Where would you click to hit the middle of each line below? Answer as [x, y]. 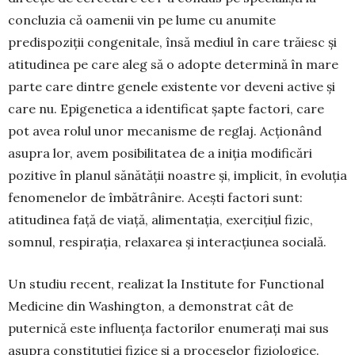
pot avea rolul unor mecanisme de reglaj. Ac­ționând [165, 130]
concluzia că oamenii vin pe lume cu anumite [142, 19]
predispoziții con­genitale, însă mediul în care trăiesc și [172, 42]
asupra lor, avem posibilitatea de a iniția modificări [160, 153]
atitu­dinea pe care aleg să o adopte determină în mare [173, 64]
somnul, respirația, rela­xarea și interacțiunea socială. [167, 241]
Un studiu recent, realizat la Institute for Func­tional [166, 283]
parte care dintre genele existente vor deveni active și [172, 86]
